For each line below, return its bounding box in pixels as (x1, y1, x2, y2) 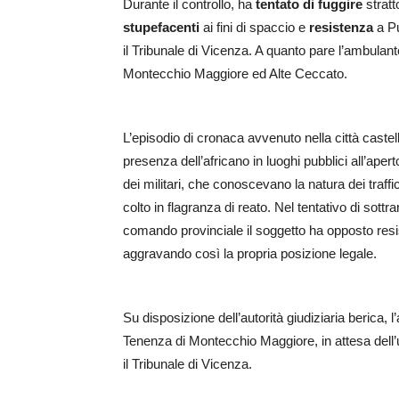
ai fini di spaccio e (199, 20, 309, 36)
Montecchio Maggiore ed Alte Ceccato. (123, 66, 347, 82)
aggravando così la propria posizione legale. (123, 246, 377, 262)
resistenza (309, 20, 373, 36)
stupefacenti (123, 20, 199, 36)
